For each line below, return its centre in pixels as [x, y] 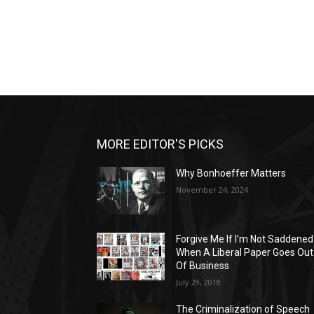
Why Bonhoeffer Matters [231, 173]
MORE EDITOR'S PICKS [160, 144]
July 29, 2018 [199, 282]
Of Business [203, 266]
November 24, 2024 [212, 190]
